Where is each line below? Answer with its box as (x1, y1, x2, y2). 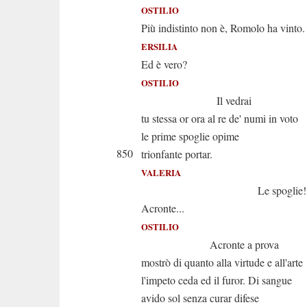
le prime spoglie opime (141, 129, 239, 143)
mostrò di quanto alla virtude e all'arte (141, 255, 303, 269)
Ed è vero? (141, 57, 187, 71)
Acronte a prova (141, 237, 279, 251)
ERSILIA (141, 40, 177, 53)
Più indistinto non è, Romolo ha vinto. (141, 21, 305, 35)
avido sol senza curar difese (141, 291, 259, 305)
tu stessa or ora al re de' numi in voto (141, 111, 298, 125)
